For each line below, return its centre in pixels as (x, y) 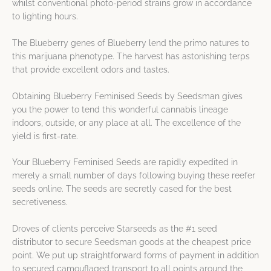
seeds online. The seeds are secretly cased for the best (122, 189)
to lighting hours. (45, 16)
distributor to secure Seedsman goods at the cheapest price (132, 242)
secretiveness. (40, 202)
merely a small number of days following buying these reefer (134, 176)
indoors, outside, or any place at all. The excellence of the (126, 122)
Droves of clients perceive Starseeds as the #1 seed (115, 229)
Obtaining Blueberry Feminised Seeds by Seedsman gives (127, 96)
